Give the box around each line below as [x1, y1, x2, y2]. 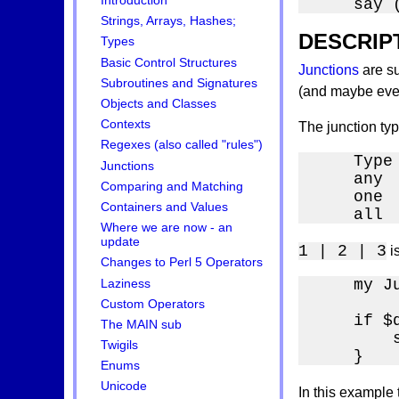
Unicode [101, 379, 148, 394]
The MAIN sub [101, 317, 183, 331]
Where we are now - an [101, 221, 233, 235]
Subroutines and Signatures [101, 76, 258, 90]
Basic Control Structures [101, 55, 238, 69]
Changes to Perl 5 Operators [101, 256, 264, 270]
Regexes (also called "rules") [101, 138, 264, 152]
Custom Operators [101, 297, 206, 311]
